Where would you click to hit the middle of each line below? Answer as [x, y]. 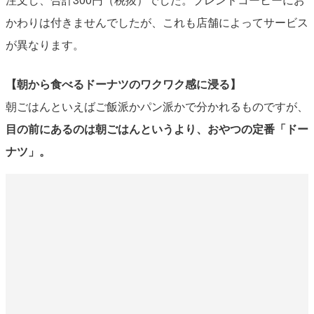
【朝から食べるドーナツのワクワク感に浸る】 [123, 83]
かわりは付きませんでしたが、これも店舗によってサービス [157, 22]
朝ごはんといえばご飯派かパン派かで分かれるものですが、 [157, 106]
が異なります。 [45, 44]
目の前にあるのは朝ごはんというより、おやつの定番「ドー [157, 128]
